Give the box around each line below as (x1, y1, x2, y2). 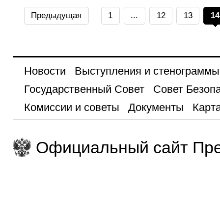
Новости (24, 64, 66, 77)
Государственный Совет (24, 82, 144, 95)
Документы (128, 101, 184, 113)
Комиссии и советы (24, 101, 119, 113)
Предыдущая (31, 10, 82, 20)
